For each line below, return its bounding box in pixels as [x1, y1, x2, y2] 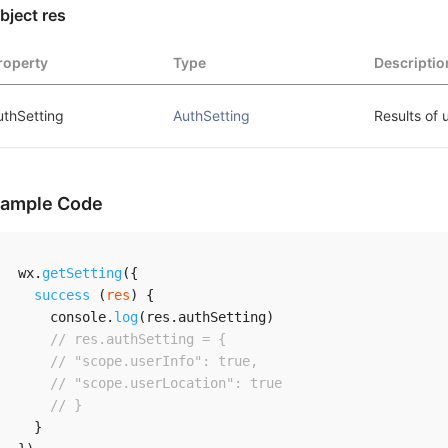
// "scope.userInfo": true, [50, 353, 258, 369]
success [34, 287, 90, 303]
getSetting [42, 265, 122, 281]
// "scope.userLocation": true [50, 375, 282, 391]
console [18, 309, 106, 325]
